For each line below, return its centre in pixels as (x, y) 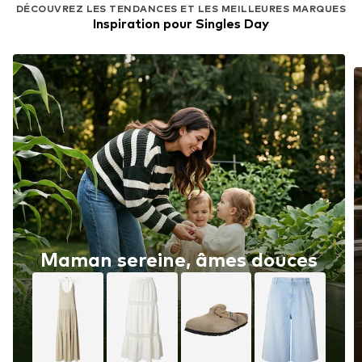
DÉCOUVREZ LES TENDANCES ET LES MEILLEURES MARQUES (181, 8)
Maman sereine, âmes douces (179, 260)
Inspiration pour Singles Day (181, 23)
